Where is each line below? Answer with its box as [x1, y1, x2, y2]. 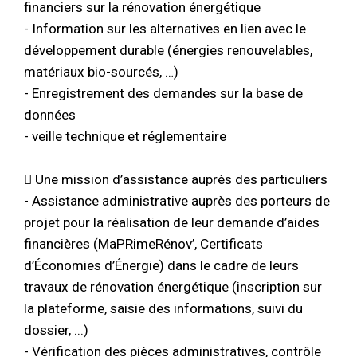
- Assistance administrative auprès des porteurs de [24, 192, 330, 209]
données [24, 106, 76, 123]
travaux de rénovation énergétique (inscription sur [24, 278, 322, 295]
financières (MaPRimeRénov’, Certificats [24, 235, 263, 252]
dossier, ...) [24, 321, 88, 338]
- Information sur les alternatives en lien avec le [24, 20, 306, 37]
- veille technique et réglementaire [24, 127, 226, 144]
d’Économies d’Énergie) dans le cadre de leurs [24, 257, 299, 273]
